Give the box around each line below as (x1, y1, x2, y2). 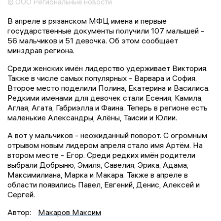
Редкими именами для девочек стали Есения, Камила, (7, 93, 203, 103)
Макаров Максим (38, 207, 101, 218)
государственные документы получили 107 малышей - (7, 26, 204, 36)
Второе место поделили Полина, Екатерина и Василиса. (7, 83, 210, 93)
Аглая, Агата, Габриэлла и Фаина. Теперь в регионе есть (7, 103, 208, 113)
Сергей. (7, 189, 35, 200)
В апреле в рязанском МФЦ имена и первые (7, 16, 167, 26)
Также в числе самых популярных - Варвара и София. (7, 73, 197, 83)
